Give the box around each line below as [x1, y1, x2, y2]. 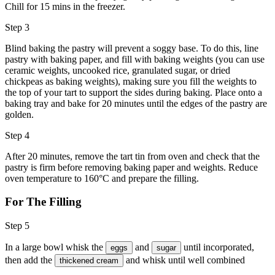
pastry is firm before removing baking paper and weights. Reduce [5, 161, 258, 172]
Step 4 [5, 130, 29, 141]
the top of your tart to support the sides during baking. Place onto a [5, 87, 262, 98]
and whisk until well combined [123, 255, 245, 266]
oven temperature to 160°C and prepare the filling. [5, 172, 199, 184]
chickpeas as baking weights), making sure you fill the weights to [5, 76, 257, 87]
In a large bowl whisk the [5, 242, 106, 253]
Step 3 [5, 21, 29, 33]
